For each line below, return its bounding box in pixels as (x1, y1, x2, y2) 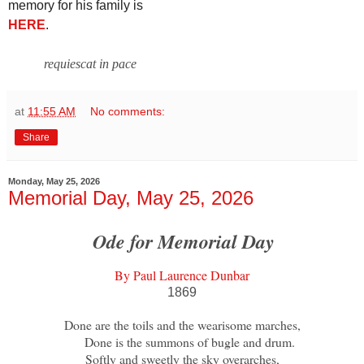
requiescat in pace (43, 56, 136, 71)
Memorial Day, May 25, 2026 (8, 186, 253, 209)
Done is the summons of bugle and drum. (69, 333, 295, 351)
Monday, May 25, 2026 (8, 176, 100, 187)
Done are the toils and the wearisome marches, (63, 316, 301, 334)
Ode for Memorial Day (93, 227, 275, 256)
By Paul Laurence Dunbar (115, 266, 249, 284)
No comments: (90, 104, 166, 118)
